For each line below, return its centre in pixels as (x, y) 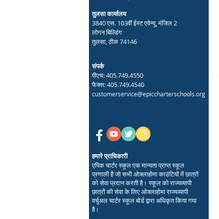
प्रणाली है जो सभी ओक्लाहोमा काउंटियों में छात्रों (145, 174)
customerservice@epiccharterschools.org (149, 94)
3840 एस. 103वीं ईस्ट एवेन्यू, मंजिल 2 (134, 23)
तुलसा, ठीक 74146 (114, 42)
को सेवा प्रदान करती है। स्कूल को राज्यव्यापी (142, 183)
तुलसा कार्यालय (109, 14)
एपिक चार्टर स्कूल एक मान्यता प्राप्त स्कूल (138, 165)
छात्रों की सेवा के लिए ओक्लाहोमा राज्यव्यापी (140, 192)
